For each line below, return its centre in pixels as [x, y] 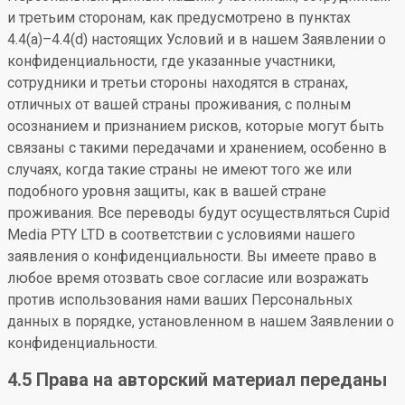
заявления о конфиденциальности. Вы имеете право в [192, 256]
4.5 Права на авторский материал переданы [197, 380]
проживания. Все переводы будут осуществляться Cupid [198, 213]
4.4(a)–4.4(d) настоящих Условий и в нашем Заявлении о [197, 39]
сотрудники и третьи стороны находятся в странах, [178, 83]
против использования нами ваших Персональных [180, 300]
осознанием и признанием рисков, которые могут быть [196, 126]
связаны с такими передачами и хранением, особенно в [197, 148]
